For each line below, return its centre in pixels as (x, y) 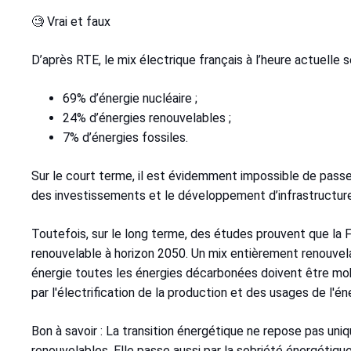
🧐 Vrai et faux (71, 22)
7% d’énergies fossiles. (125, 138)
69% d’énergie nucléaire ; (130, 99)
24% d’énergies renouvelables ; (147, 118)
